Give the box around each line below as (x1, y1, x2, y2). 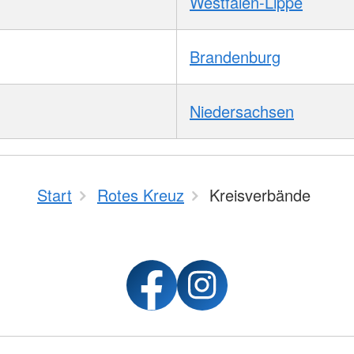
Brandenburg (190, 44, 281, 68)
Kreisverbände (209, 183, 311, 206)
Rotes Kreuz (97, 183, 184, 206)
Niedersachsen (190, 99, 294, 122)
